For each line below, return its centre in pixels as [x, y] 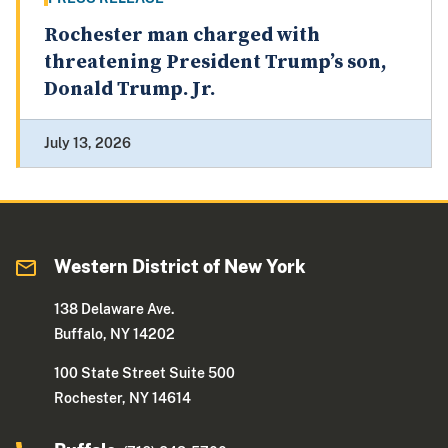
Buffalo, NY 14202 [115, 334]
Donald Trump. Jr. [129, 90]
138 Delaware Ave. [115, 309]
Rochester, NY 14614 [123, 398]
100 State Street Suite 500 [145, 373]
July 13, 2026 [87, 143]
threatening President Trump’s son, [215, 63]
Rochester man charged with [182, 36]
